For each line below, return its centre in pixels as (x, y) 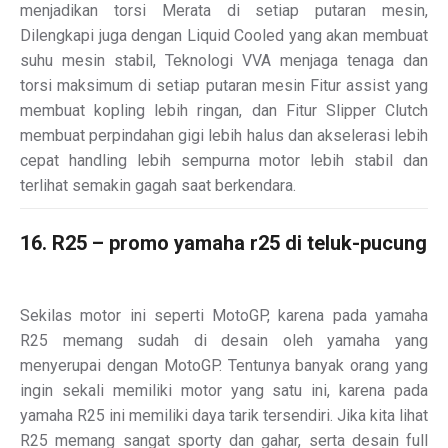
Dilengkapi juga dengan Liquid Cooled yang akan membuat (224, 35)
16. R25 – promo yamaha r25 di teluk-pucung (223, 242)
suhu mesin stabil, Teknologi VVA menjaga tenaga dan (224, 60)
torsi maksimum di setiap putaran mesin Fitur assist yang (224, 85)
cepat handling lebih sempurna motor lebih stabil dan (224, 160)
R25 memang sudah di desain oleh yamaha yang (224, 340)
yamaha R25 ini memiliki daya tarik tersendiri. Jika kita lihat (224, 415)
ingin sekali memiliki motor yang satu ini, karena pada (224, 390)
